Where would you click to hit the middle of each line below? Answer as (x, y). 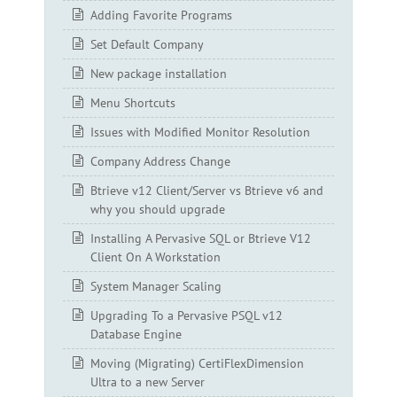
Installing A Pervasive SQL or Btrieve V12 (201, 238)
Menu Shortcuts (133, 102)
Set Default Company (147, 44)
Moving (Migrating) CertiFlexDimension (197, 363)
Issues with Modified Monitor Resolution (200, 132)
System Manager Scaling (156, 286)
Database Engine (136, 334)
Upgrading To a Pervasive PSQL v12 (187, 315)
